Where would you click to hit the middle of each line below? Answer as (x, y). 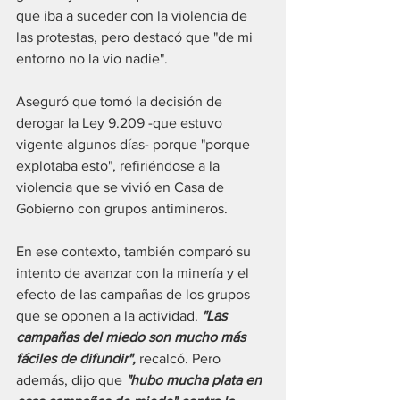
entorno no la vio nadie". (92, 58)
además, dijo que (71, 379)
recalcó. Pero (180, 358)
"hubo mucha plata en (196, 379)
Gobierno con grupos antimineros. (122, 208)
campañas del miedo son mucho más (133, 337)
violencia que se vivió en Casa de (122, 187)
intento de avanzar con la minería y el (134, 272)
